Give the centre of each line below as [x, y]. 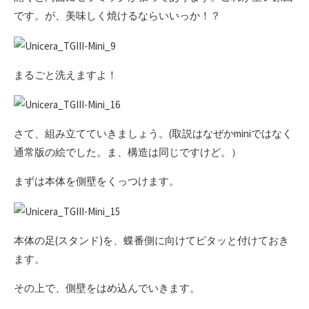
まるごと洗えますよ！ [66, 74]
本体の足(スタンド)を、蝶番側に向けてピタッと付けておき [151, 241]
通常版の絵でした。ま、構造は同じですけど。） [128, 152]
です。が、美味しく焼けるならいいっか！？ [117, 15]
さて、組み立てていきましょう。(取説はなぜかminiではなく [153, 134]
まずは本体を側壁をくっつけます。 [97, 181]
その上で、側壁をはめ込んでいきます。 [107, 288]
